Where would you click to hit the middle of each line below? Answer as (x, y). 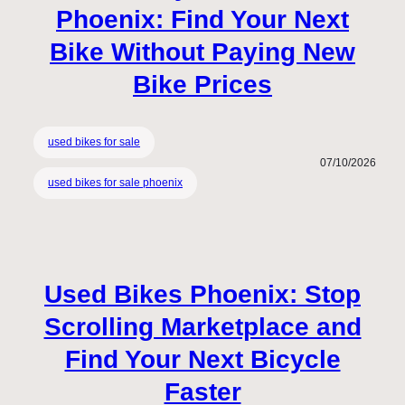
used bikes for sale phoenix (115, 183)
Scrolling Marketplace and (202, 327)
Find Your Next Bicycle (202, 360)
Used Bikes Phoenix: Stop (202, 295)
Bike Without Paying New (202, 52)
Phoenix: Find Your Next (202, 19)
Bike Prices (202, 84)
